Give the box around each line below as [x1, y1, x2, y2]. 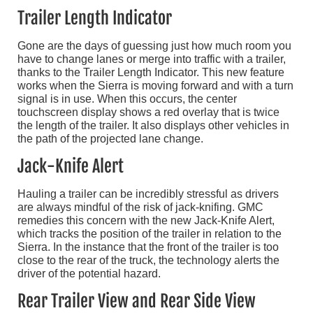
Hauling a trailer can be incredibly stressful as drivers [17, 188, 279, 201]
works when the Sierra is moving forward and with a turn [17, 80, 293, 92]
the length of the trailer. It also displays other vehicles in [17, 119, 289, 132]
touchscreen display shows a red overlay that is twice [17, 106, 279, 119]
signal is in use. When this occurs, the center [17, 93, 237, 105]
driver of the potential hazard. [17, 268, 161, 280]
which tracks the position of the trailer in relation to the [17, 228, 282, 240]
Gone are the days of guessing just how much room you [17, 40, 291, 52]
